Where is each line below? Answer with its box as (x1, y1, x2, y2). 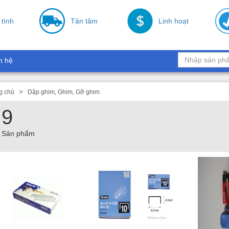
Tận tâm (70, 17, 98, 25)
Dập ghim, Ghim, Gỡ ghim (28, 88, 100, 96)
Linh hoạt (158, 17, 189, 25)
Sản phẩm (2, 129, 35, 138)
